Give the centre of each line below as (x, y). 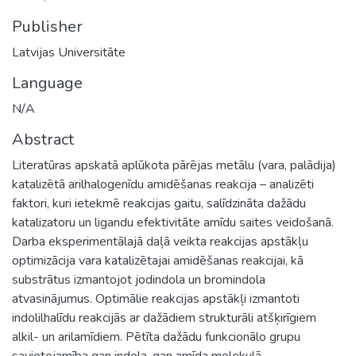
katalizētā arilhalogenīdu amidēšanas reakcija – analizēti (163, 184)
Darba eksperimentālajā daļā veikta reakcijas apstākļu (160, 241)
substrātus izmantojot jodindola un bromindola (139, 279)
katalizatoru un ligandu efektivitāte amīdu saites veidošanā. (173, 222)
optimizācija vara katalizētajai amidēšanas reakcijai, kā (158, 260)
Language (47, 83)
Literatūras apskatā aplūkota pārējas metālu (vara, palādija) (174, 165)
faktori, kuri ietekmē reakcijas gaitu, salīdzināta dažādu (159, 203)
